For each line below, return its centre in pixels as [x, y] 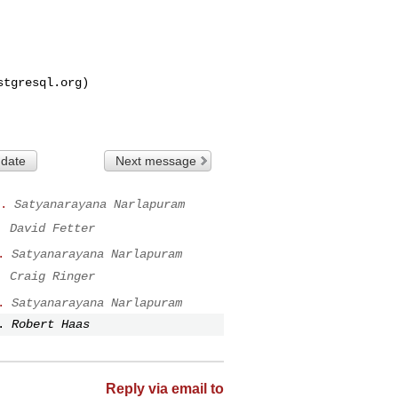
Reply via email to [165, 388]
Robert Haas [51, 325]
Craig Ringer [52, 276]
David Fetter [52, 228]
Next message [156, 160]
